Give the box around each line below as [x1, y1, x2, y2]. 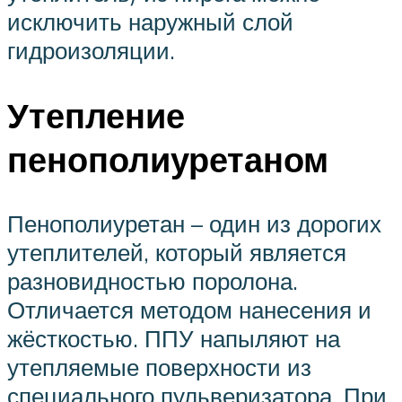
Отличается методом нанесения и [7, 295, 371, 325]
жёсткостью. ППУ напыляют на [7, 324, 340, 354]
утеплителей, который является [7, 238, 346, 267]
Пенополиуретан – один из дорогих [7, 209, 381, 239]
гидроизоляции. [7, 35, 175, 65]
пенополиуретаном [7, 136, 328, 181]
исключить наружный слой [7, 6, 293, 36]
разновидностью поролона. [7, 267, 298, 296]
